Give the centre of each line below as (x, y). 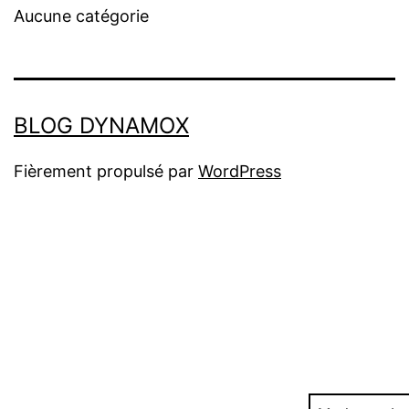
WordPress (240, 172)
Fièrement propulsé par (106, 172)
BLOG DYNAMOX (101, 126)
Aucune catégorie (81, 16)
